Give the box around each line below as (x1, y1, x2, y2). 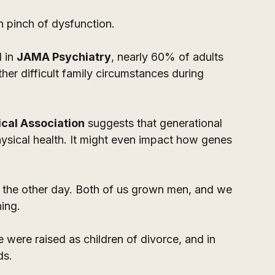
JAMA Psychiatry (17, 50, 111, 64)
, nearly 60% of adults (111, 50, 227, 64)
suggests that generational (85, 117, 225, 130)
